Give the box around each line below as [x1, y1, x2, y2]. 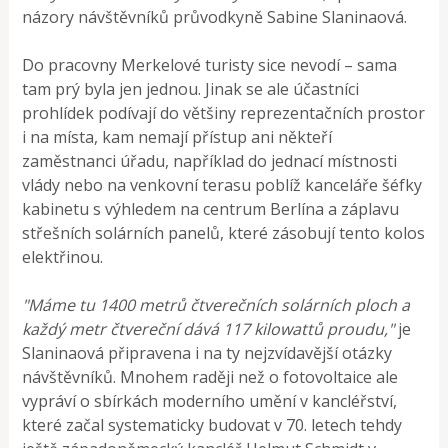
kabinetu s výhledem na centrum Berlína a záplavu [22, 197, 400, 220]
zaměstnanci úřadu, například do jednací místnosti [22, 149, 398, 172]
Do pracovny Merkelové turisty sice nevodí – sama [22, 53, 398, 76]
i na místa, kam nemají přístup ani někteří [22, 125, 333, 148]
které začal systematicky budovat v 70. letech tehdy [22, 413, 403, 436]
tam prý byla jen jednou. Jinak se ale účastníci [22, 77, 360, 100]
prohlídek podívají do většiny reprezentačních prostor [22, 101, 426, 124]
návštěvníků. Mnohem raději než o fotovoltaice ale [22, 365, 399, 388]
